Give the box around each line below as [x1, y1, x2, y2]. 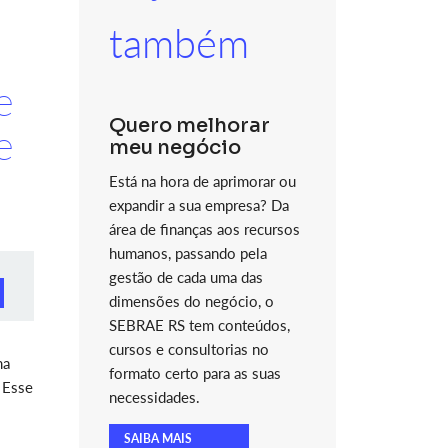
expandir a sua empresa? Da [108, 196, 289, 214]
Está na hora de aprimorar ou [108, 172, 296, 190]
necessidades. [108, 388, 200, 406]
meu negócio [108, 135, 241, 160]
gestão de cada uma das [108, 268, 263, 286]
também [108, 19, 249, 67]
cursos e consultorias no [108, 340, 269, 358]
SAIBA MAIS [123, 431, 192, 446]
